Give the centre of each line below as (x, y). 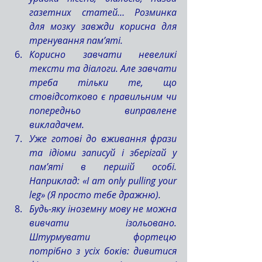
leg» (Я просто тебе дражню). (95, 195)
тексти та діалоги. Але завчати (103, 68)
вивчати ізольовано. (103, 223)
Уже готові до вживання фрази (103, 139)
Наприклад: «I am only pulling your (103, 181)
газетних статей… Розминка (103, 12)
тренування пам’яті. (76, 40)
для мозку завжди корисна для (103, 26)
